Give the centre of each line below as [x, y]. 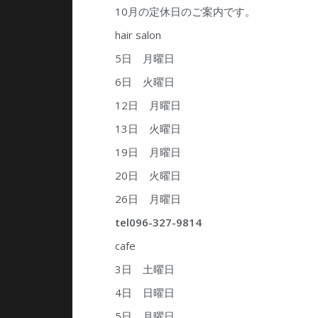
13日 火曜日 [148, 129]
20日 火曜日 [148, 176]
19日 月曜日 [148, 152]
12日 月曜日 [148, 105]
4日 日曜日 [145, 293]
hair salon [138, 35]
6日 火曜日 [145, 82]
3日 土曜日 [145, 269]
